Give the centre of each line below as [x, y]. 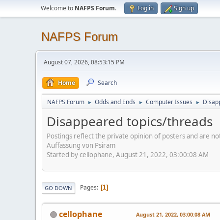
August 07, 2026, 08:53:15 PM [84, 62]
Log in [146, 8]
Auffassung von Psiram [81, 145]
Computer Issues [169, 102]
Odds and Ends [115, 102]
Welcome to [58, 8]
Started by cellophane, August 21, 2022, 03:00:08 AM [128, 154]
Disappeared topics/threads [130, 121]
